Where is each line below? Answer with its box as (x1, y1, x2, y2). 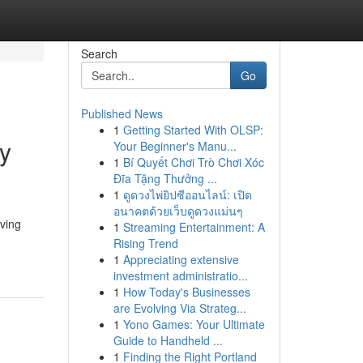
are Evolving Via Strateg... (113, 300, 246, 316)
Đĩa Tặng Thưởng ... (113, 170, 217, 186)
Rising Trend (113, 235, 178, 251)
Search (80, 45, 117, 62)
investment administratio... (113, 267, 248, 284)
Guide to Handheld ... (113, 332, 223, 348)
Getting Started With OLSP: (122, 122, 263, 138)
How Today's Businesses (122, 284, 250, 300)
